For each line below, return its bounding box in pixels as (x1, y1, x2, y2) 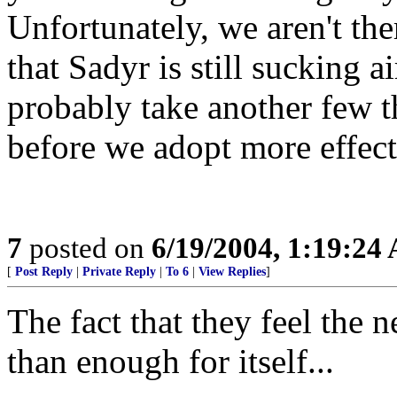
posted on (22, 231, 152, 264)
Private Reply (82, 265, 156, 278)
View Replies (198, 265, 266, 278)
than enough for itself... (7, 342, 334, 380)
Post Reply (15, 265, 73, 278)
